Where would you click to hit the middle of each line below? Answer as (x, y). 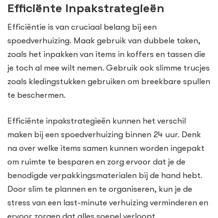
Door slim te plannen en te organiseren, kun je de (100, 189)
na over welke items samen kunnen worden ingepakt (106, 148)
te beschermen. (36, 95)
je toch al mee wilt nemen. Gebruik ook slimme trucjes (109, 68)
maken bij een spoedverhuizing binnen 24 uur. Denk (104, 135)
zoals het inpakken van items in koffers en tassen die (106, 54)
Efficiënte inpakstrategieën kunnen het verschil (97, 121)
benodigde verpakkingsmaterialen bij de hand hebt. (105, 176)
